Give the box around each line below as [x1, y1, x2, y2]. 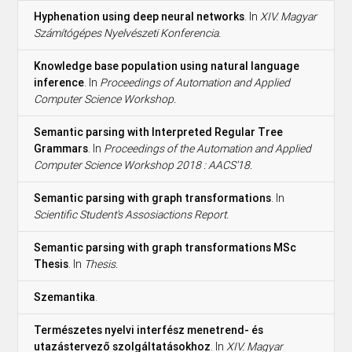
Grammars [34, 141, 89, 156]
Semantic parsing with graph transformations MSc [34, 240, 297, 255]
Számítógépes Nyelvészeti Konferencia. [34, 25, 222, 40]
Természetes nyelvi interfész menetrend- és [34, 322, 264, 337]
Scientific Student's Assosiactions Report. [34, 207, 229, 222]
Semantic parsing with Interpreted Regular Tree [34, 124, 284, 139]
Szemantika [34, 289, 96, 304]
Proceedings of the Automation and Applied [104, 141, 312, 156]
